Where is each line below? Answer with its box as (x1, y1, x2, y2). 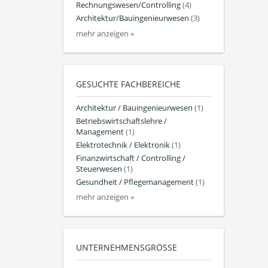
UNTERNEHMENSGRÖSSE (76, 242, 172, 254)
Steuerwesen (76, 164, 122, 175)
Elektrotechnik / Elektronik (76, 139, 170, 150)
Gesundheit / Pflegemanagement (76, 177, 194, 188)
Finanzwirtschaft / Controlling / (76, 153, 185, 164)
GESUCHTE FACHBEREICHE (76, 78, 181, 90)
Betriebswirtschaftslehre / (76, 115, 167, 126)
